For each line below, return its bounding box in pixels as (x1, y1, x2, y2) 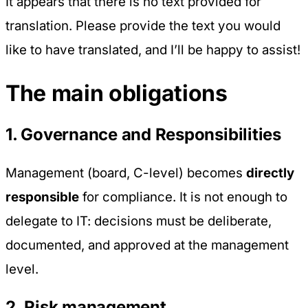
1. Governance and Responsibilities (5, 124, 281, 144)
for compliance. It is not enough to (79, 188, 287, 205)
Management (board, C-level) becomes (5, 164, 246, 181)
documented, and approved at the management (5, 236, 289, 253)
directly (246, 164, 294, 181)
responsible (5, 188, 79, 205)
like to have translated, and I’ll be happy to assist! (5, 42, 300, 58)
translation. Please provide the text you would (5, 18, 280, 34)
